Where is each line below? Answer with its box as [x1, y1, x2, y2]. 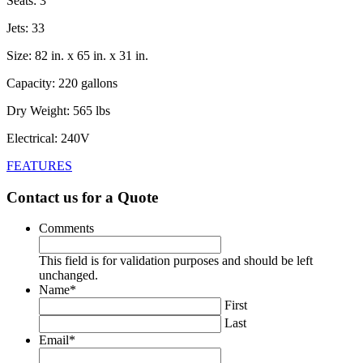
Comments [39, 221, 94, 236]
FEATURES [6, 158, 72, 173]
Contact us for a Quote [6, 188, 158, 206]
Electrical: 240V [6, 130, 90, 145]
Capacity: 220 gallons [6, 75, 117, 90]
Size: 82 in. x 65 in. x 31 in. [6, 48, 148, 62]
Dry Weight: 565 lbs [6, 103, 110, 117]
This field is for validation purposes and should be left [39, 254, 313, 268]
